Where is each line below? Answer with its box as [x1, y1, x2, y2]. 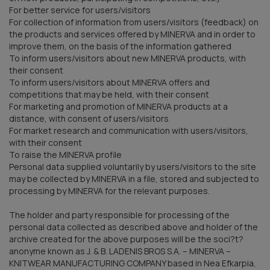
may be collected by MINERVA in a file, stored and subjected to [9, 172, 259, 184]
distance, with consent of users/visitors [9, 112, 169, 124]
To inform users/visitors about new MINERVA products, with [9, 52, 246, 64]
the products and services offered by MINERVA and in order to [9, 28, 256, 40]
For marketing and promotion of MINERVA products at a [9, 100, 228, 112]
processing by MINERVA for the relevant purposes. [9, 184, 210, 196]
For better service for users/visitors [9, 4, 151, 16]
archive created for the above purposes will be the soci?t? [9, 233, 243, 245]
